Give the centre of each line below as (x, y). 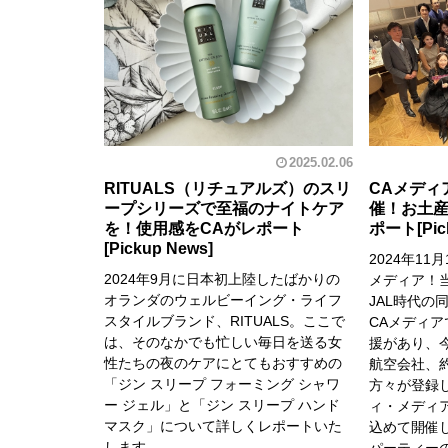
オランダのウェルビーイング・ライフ (223, 300)
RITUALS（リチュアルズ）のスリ (227, 189)
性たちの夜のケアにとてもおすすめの (223, 363)
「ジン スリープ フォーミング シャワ (222, 384)
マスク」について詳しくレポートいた (223, 426)
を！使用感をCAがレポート (204, 229)
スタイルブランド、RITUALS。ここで (224, 321)
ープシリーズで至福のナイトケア (224, 209)
